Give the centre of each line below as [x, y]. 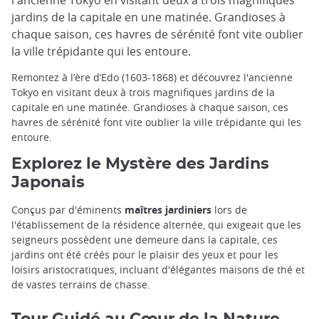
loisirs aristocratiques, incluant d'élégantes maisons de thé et [158, 270]
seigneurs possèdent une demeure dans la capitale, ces [145, 240]
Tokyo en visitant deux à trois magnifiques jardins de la [143, 92]
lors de [229, 210]
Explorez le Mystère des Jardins [140, 164]
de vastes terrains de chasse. [81, 285]
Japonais [48, 183]
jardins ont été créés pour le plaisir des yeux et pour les [145, 255]
